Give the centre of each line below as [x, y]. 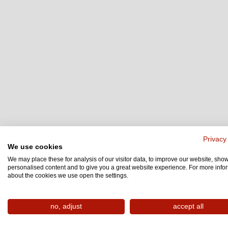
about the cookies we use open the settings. [68, 176]
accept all [188, 206]
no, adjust [66, 206]
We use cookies [35, 147]
